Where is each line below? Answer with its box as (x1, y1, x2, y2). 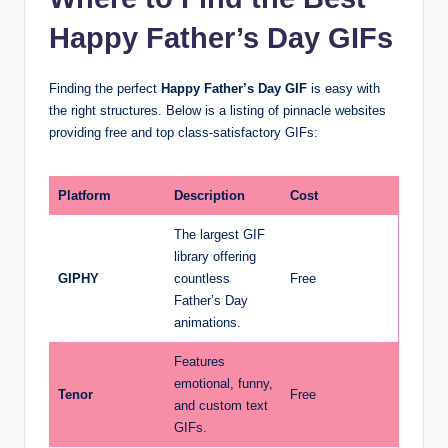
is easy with (307, 80, 380, 96)
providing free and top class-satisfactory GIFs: (49, 124, 318, 140)
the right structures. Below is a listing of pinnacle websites (49, 102, 386, 118)
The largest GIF (174, 226, 265, 242)
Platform (58, 187, 111, 203)
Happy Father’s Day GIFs (49, 21, 393, 54)
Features (174, 353, 225, 369)
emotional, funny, (174, 375, 273, 391)
